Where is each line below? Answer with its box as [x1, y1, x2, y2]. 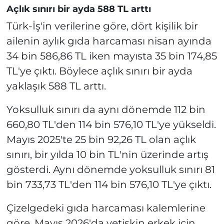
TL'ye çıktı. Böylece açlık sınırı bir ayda [6, 65, 192, 77]
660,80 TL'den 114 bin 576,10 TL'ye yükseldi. [6, 118, 216, 131]
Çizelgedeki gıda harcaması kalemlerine [6, 202, 205, 214]
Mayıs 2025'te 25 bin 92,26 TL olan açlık [6, 133, 196, 146]
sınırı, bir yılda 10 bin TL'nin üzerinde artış [6, 148, 208, 161]
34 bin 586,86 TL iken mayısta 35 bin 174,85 [6, 50, 217, 62]
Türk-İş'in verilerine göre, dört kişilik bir [6, 20, 198, 32]
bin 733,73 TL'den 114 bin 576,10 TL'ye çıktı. [6, 178, 211, 191]
